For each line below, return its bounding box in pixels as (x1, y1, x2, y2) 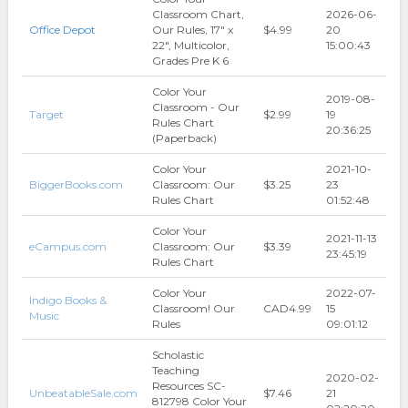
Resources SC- (151, 379, 226, 393)
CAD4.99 (262, 301, 311, 315)
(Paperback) (151, 131, 217, 145)
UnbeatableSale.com (28, 386, 138, 400)
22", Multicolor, (151, 38, 229, 52)
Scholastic (151, 348, 204, 362)
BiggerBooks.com (28, 178, 123, 191)
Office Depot (28, 23, 96, 36)
